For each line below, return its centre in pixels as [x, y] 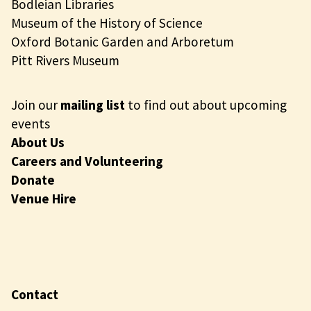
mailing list [93, 104]
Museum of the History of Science [107, 23]
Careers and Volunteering [87, 161]
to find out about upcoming [206, 104]
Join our [36, 104]
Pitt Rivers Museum [65, 60]
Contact [35, 294]
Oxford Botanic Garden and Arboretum [123, 41]
